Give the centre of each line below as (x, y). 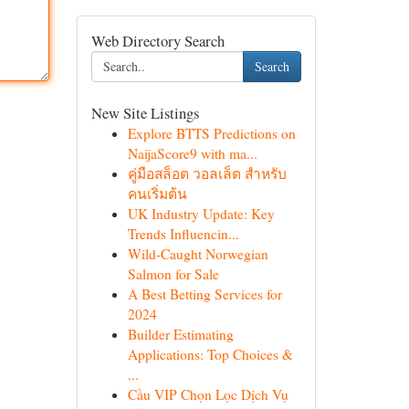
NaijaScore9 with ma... (192, 153)
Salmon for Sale (173, 274)
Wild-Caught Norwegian (198, 254)
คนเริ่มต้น (157, 194)
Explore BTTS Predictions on (211, 133)
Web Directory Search (157, 41)
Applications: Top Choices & (210, 354)
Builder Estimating (180, 334)
